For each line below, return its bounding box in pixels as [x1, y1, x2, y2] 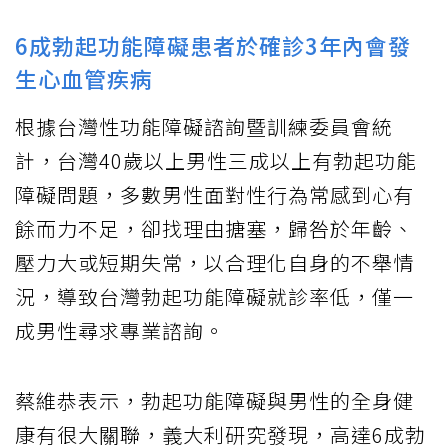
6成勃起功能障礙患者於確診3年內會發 [15, 29, 411, 62]
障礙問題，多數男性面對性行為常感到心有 [15, 180, 414, 210]
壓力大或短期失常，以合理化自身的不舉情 [15, 248, 414, 278]
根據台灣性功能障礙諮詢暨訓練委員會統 [15, 112, 393, 142]
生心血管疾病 [15, 62, 153, 95]
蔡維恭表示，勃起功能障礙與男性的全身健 [15, 386, 414, 416]
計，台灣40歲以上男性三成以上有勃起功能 [15, 146, 417, 176]
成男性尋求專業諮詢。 [15, 316, 225, 346]
